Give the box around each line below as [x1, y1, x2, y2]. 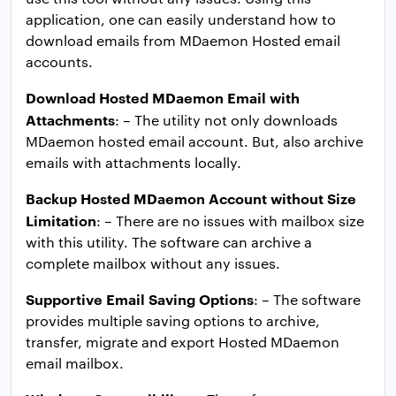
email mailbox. [26, 353, 124, 372]
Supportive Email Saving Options [26, 288, 254, 308]
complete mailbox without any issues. [26, 253, 280, 272]
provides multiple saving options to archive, [26, 310, 320, 330]
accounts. [26, 51, 93, 71]
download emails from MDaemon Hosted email [26, 30, 340, 49]
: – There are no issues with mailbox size [96, 210, 364, 230]
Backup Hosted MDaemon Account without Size [26, 187, 356, 208]
